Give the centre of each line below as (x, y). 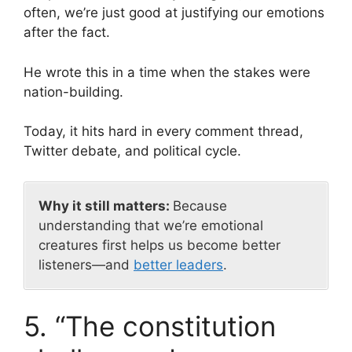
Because (200, 205)
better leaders (178, 264)
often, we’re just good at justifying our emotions (174, 13)
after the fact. (67, 33)
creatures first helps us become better (159, 245)
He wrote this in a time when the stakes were (167, 72)
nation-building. (73, 92)
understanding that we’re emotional (151, 225)
